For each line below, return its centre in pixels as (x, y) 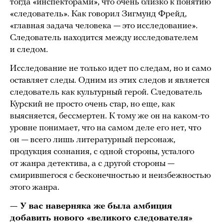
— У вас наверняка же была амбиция (91, 207)
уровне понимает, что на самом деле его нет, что (106, 128)
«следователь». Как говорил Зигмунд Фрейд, (98, 14)
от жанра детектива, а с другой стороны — (92, 164)
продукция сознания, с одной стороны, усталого (102, 152)
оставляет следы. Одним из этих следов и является (110, 81)
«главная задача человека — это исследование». (104, 26)
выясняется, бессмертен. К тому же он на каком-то (110, 116)
